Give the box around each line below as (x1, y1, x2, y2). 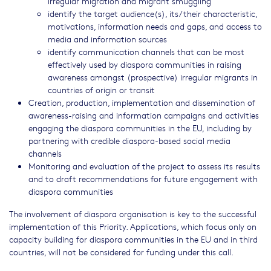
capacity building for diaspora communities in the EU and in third (9, 233, 258, 246)
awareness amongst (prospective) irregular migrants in (48, 71, 258, 83)
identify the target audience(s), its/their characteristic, (48, 7, 257, 20)
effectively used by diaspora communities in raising (48, 58, 241, 71)
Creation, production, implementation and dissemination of (28, 96, 255, 109)
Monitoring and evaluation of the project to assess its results (28, 160, 260, 172)
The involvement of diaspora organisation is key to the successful (9, 207, 256, 220)
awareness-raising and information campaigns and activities (28, 109, 259, 122)
